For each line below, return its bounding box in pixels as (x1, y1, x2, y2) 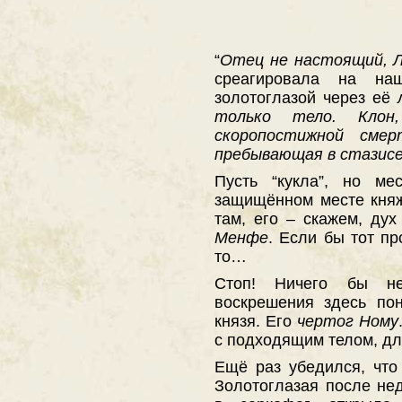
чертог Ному (296, 311, 398, 331)
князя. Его (214, 311, 297, 331)
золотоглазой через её (214, 88, 398, 108)
